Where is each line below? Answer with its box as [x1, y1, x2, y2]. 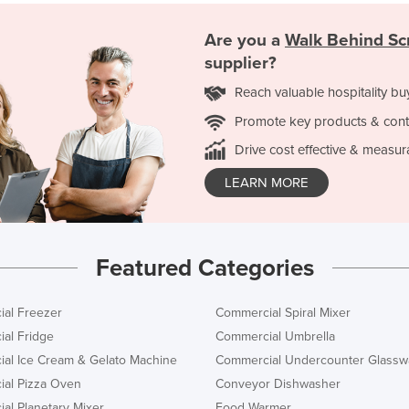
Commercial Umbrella [215, 328, 335, 344]
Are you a [204, 30, 285, 51]
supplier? [204, 53, 277, 74]
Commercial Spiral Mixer [215, 304, 351, 320]
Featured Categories [95, 253, 314, 282]
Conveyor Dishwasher [215, 375, 341, 392]
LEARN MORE [225, 174, 309, 192]
